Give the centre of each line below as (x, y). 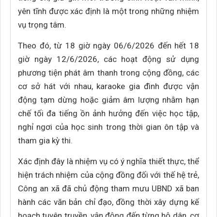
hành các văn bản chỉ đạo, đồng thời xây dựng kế (108, 202)
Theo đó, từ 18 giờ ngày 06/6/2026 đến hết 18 (108, 46)
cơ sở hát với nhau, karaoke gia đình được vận (108, 86)
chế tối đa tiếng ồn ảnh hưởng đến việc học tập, (108, 113)
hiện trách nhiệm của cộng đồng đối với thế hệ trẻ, (108, 175)
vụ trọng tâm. (42, 25)
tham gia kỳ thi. (45, 140)
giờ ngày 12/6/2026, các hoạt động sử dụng (108, 59)
